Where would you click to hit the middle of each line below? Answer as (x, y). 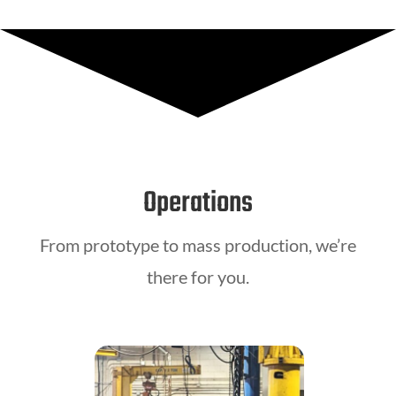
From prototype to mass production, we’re (198, 244)
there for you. (198, 276)
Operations (198, 203)
